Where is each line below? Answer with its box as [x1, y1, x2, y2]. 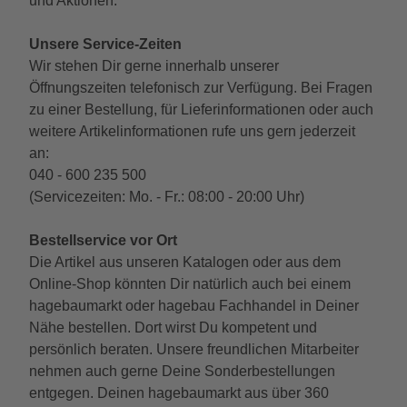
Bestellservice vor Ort [29, 233, 177, 248]
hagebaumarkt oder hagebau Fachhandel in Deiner [29, 298, 359, 313]
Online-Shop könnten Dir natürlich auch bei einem [29, 276, 351, 292]
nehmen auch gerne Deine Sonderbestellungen [29, 363, 335, 379]
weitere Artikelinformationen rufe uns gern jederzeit [29, 124, 355, 139]
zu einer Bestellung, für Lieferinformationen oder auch [29, 102, 373, 117]
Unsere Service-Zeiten [29, 36, 182, 52]
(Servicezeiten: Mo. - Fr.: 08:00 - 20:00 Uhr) [29, 189, 304, 204]
